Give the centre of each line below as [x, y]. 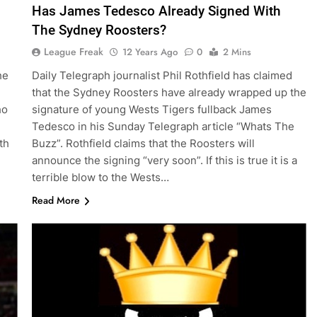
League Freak [73, 52]
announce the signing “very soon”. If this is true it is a [164, 161]
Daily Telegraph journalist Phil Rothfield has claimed [162, 76]
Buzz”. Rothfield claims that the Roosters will [143, 144]
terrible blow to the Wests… [100, 178]
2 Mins [237, 52]
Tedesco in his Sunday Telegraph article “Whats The [163, 127]
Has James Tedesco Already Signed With [156, 11]
